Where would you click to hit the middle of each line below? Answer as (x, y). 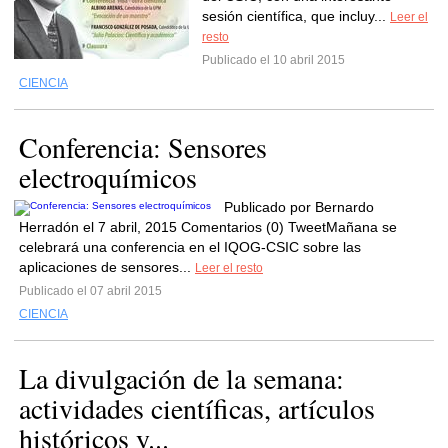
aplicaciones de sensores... (107, 267)
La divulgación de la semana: (181, 378)
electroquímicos (108, 177)
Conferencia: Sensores (143, 147)
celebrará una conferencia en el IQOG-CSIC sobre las (190, 247)
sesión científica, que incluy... (296, 16)
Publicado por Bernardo (299, 207)
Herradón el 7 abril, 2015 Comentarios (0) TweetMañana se (208, 227)
